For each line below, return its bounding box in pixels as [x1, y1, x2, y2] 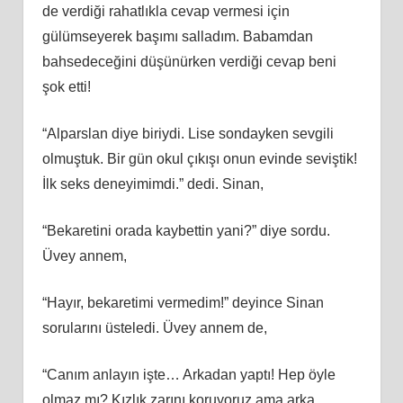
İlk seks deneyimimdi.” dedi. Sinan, [41, 175, 264, 192]
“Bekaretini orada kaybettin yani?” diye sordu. [41, 222, 330, 238]
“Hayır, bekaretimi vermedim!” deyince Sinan [41, 294, 324, 310]
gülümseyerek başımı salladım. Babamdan [41, 28, 313, 44]
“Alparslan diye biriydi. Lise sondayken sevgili [41, 125, 334, 141]
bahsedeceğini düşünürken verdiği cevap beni [41, 53, 336, 69]
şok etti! [41, 78, 91, 94]
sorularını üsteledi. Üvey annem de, [41, 319, 267, 336]
